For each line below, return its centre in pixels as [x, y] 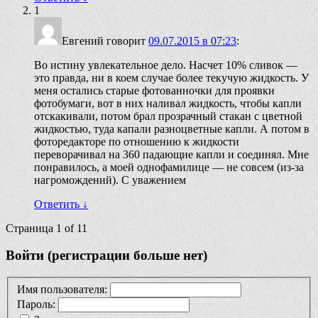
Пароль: [38, 304]
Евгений [83, 40]
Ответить [58, 204]
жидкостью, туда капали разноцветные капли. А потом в [172, 128]
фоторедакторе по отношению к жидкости [137, 141]
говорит [126, 40]
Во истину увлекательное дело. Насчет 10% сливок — [166, 65]
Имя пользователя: [64, 289]
